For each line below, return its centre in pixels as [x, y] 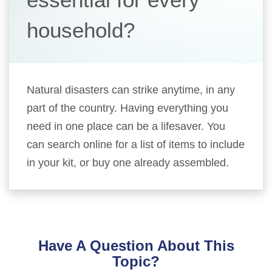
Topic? [136, 261]
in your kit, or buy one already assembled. [128, 163]
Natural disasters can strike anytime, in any [131, 90]
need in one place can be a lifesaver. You [126, 126]
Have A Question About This [136, 246]
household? [81, 30]
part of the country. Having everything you [128, 108]
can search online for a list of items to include [136, 144]
